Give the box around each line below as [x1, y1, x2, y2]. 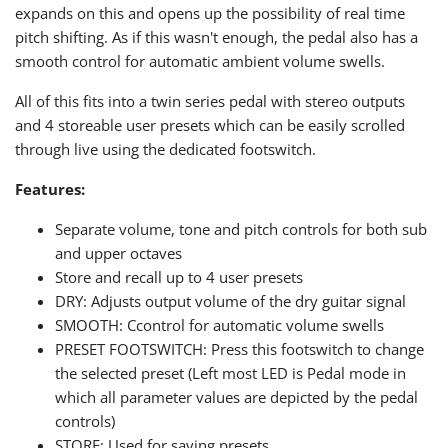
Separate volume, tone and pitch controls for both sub [55, 219, 427, 240]
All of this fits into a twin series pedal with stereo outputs [15, 91, 405, 112]
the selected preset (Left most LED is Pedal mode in [55, 363, 406, 384]
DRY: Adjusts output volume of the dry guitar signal [55, 291, 406, 312]
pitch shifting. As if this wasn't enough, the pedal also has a [15, 27, 418, 48]
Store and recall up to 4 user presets [55, 267, 303, 288]
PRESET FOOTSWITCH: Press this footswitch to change [55, 339, 424, 360]
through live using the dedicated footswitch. [15, 139, 316, 160]
